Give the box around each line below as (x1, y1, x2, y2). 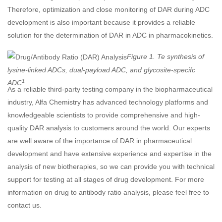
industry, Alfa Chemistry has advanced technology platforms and (7, 98, 208, 107)
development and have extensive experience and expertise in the (7, 150, 212, 158)
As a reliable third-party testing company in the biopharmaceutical (7, 85, 213, 94)
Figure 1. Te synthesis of (127, 53, 204, 60)
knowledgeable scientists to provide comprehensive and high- (7, 111, 200, 119)
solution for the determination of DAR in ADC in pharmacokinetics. (7, 31, 213, 39)
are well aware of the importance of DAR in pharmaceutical (7, 137, 192, 145)
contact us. (7, 201, 42, 210)
